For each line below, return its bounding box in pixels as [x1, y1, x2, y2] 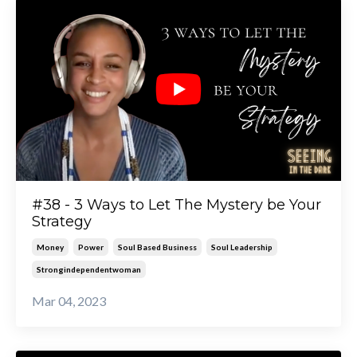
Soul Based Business [118, 241, 197, 252]
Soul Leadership [211, 241, 273, 252]
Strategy [32, 212, 92, 230]
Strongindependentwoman [37, 264, 141, 274]
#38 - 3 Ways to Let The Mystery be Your [32, 195, 321, 214]
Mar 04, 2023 [32, 292, 106, 308]
